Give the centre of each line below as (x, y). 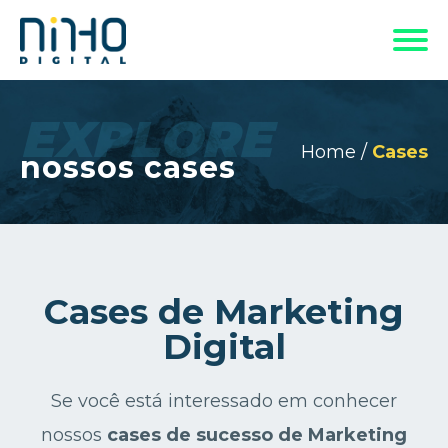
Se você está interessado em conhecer (224, 401)
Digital (224, 346)
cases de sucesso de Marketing (257, 435)
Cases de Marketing (224, 311)
